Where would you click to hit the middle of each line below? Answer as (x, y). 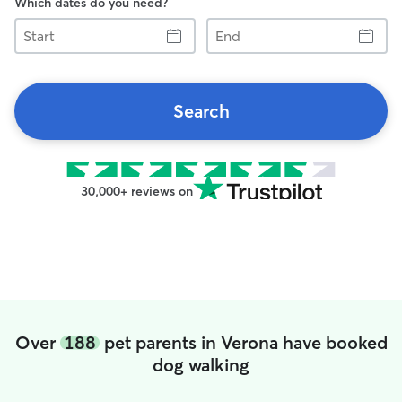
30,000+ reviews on (136, 191)
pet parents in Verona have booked (243, 342)
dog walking (201, 365)
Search (201, 111)
